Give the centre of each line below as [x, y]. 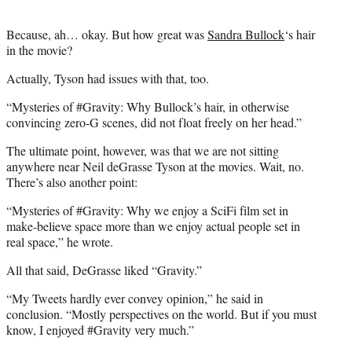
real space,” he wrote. [60, 242]
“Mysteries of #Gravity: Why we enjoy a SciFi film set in [147, 211]
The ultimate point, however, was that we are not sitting [143, 151]
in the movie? [39, 50]
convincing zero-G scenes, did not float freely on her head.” [154, 123]
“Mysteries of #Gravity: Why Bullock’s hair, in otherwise [148, 107]
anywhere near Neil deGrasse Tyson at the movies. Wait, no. [155, 167]
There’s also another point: [72, 182]
